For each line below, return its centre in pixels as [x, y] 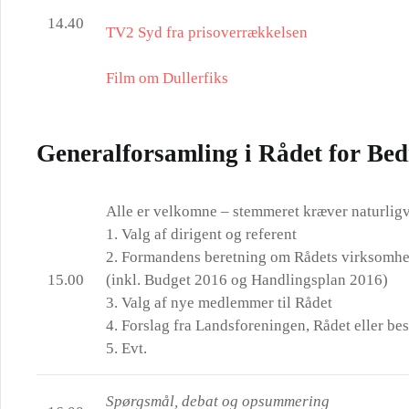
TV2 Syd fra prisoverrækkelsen [207, 32]
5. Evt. [126, 348]
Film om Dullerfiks [167, 78]
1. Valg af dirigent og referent [201, 234]
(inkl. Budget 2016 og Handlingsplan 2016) [247, 280]
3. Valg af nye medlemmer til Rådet [219, 303]
